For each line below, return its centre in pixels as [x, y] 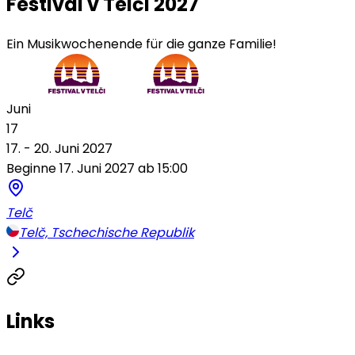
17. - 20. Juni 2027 [59, 148]
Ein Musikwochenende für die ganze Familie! [141, 44]
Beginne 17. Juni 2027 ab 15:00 [97, 168]
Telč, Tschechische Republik [107, 232]
